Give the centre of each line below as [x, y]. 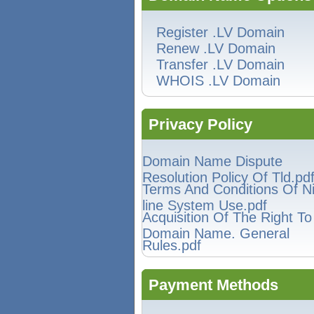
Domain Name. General [216, 232]
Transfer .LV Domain [220, 64]
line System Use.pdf [205, 204]
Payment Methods [213, 285]
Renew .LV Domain [216, 48]
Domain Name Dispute [212, 161]
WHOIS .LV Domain [218, 81]
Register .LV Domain [220, 32]
